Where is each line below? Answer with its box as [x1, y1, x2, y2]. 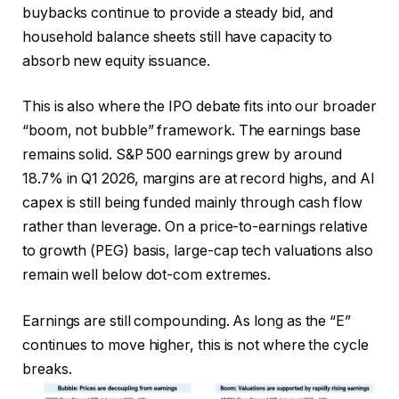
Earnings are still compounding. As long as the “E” [22, 312, 352, 330]
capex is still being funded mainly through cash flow [22, 194, 362, 212]
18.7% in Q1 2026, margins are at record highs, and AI [22, 170, 375, 188]
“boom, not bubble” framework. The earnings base [22, 122, 362, 140]
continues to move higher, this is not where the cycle [22, 336, 369, 354]
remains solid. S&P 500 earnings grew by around [22, 146, 343, 164]
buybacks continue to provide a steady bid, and [22, 4, 334, 21]
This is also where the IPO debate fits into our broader [22, 98, 377, 116]
